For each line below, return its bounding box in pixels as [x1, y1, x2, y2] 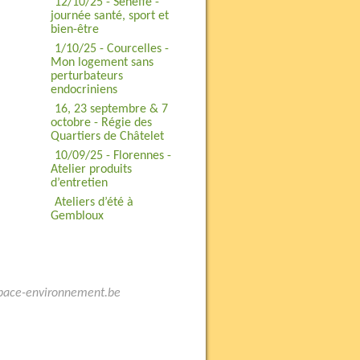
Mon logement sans [50, 56, 153, 69]
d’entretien [50, 177, 108, 190]
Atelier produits [50, 163, 132, 176]
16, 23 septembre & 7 [54, 103, 168, 116]
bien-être [50, 23, 99, 36]
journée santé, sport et [50, 10, 169, 22]
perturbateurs [50, 70, 123, 83]
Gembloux [50, 210, 104, 223]
